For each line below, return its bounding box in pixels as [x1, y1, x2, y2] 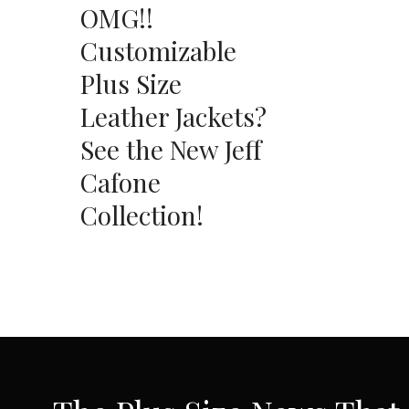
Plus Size [80, 67, 182, 101]
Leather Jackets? [80, 100, 267, 134]
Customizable [80, 34, 236, 68]
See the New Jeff [80, 132, 261, 167]
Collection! [80, 198, 204, 233]
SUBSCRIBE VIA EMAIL [221, 378, 338, 394]
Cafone [80, 165, 161, 200]
